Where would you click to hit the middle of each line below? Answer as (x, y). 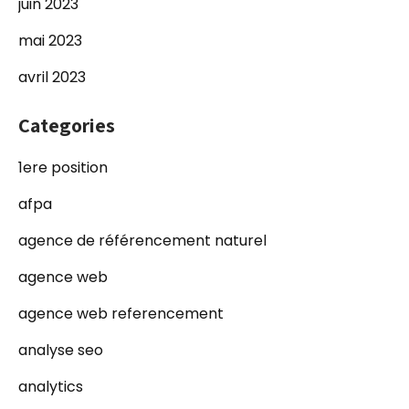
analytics (51, 387)
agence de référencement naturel (142, 241)
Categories (67, 125)
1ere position (63, 168)
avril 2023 (52, 77)
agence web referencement (121, 314)
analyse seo (61, 350)
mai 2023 (50, 41)
